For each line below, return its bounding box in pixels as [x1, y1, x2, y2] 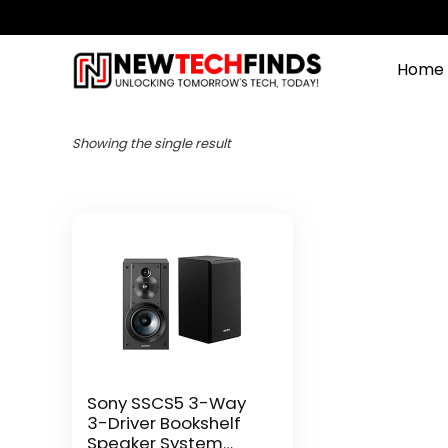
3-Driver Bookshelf [87, 411, 242, 435]
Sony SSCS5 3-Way [87, 391, 247, 415]
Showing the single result [72, 134, 231, 153]
